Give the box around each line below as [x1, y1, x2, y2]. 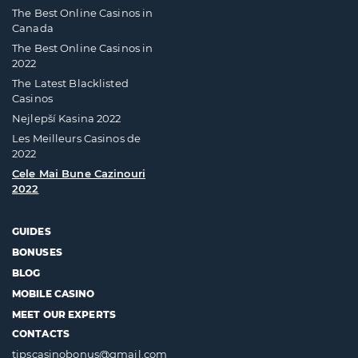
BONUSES [12, 245, 62, 258]
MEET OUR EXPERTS [12, 308, 116, 320]
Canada [12, 21, 54, 34]
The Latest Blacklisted [12, 76, 129, 89]
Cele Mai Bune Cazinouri [12, 166, 145, 180]
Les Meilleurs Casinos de [12, 131, 141, 145]
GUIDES [12, 225, 51, 237]
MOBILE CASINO [12, 287, 95, 300]
